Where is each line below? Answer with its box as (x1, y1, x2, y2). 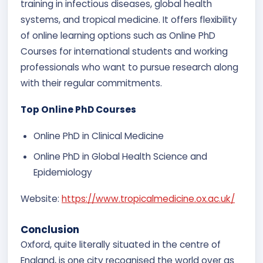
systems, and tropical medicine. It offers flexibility (21, 14, 237, 26)
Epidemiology (33, 166, 92, 178)
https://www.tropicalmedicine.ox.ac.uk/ (62, 193, 235, 205)
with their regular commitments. (21, 77, 162, 89)
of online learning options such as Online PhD (21, 29, 215, 42)
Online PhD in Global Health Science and (33, 150, 207, 163)
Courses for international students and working (21, 45, 228, 58)
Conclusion (21, 222, 79, 237)
